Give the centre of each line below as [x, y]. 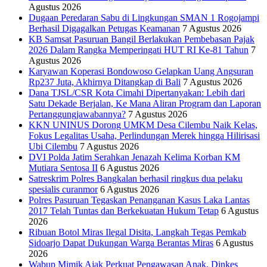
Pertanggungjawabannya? [77, 114]
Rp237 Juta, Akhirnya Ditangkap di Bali [105, 82]
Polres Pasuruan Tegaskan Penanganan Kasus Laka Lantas [139, 200]
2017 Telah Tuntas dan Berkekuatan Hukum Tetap [124, 211]
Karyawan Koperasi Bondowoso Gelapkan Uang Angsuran [141, 72]
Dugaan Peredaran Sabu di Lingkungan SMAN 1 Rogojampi [144, 18]
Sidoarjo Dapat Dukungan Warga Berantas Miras [121, 243]
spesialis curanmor [63, 190]
